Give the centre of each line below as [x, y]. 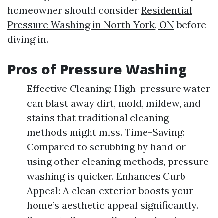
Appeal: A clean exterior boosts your [110, 191]
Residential [167, 10]
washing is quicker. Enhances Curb [106, 176]
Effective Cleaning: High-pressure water [118, 88]
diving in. [28, 39]
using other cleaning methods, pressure [118, 161]
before [190, 25]
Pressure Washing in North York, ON [91, 25]
